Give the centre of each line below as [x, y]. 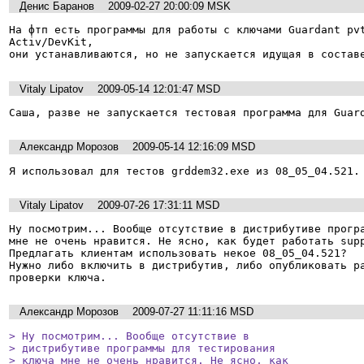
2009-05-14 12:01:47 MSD [159, 89]
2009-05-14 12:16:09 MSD [194, 147]
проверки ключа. [58, 278]
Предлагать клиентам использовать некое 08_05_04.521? [178, 253]
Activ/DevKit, [54, 42]
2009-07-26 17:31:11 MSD [158, 205]
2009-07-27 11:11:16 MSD [193, 312]
